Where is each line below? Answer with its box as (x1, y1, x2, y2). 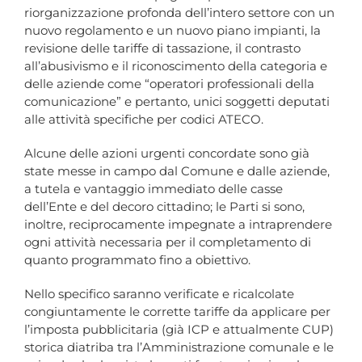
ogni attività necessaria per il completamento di (24, 234, 311, 250)
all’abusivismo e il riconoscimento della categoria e (24, 58, 327, 74)
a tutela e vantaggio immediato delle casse (24, 181, 283, 197)
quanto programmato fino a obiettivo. (24, 252, 250, 268)
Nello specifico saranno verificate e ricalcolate (24, 286, 294, 302)
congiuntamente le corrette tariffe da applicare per (24, 304, 330, 320)
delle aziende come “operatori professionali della (24, 76, 314, 92)
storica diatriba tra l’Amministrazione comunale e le (24, 339, 334, 356)
